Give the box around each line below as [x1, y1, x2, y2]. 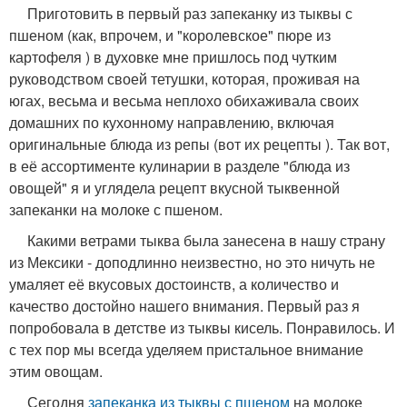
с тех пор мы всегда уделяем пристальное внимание [9, 339, 363, 360]
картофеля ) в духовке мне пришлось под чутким [9, 46, 337, 67]
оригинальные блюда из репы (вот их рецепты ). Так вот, [9, 134, 390, 154]
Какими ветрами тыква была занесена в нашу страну [9, 230, 385, 251]
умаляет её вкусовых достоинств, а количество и [9, 273, 339, 294]
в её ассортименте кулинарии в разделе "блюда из [9, 155, 350, 176]
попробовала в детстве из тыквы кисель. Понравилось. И [9, 317, 395, 338]
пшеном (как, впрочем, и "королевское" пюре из [9, 25, 331, 45]
